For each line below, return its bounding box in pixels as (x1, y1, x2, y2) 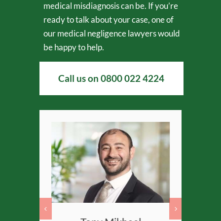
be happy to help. (43, 42, 104, 53)
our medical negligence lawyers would (43, 28, 180, 39)
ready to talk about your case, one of (43, 14, 174, 25)
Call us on (58, 73, 101, 84)
